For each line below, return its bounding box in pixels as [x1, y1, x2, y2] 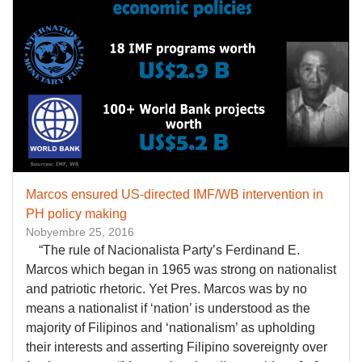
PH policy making [26, 206, 127, 221]
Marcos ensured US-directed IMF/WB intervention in [26, 187, 323, 201]
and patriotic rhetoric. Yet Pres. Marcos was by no [26, 281, 307, 296]
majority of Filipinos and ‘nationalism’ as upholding [26, 320, 315, 335]
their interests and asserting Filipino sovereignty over [26, 339, 327, 354]
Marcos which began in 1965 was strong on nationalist [26, 262, 336, 276]
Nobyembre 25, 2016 [26, 225, 134, 238]
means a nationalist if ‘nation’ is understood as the [26, 301, 310, 315]
